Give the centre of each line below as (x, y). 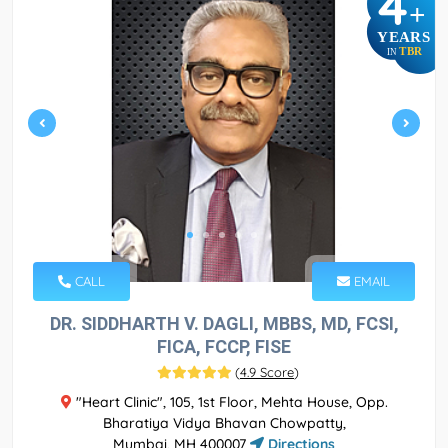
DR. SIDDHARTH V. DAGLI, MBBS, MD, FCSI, (224, 323)
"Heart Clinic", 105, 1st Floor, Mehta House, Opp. (229, 401)
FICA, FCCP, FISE (224, 346)
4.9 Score (267, 371)
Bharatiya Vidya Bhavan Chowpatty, (224, 422)
